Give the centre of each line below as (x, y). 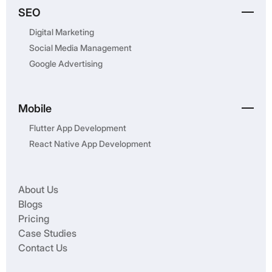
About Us (38, 190)
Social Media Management (80, 48)
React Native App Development (90, 144)
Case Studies (47, 233)
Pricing (34, 219)
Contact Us (43, 248)
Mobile (35, 108)
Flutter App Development (78, 128)
